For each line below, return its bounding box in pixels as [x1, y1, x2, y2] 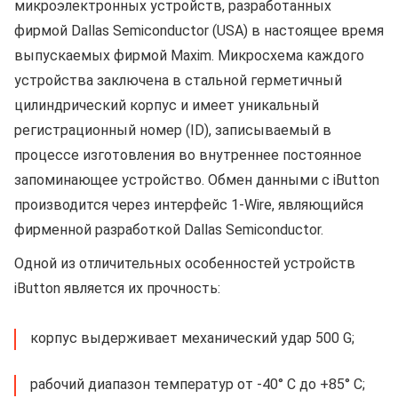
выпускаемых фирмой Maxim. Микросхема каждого [14, 46, 364, 64]
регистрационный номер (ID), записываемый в [14, 121, 331, 139]
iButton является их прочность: [14, 279, 220, 297]
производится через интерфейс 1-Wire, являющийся [14, 195, 363, 213]
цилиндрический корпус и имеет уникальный [14, 96, 319, 114]
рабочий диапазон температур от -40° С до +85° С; [30, 375, 365, 393]
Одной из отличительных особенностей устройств [14, 254, 355, 272]
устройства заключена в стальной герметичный [14, 71, 342, 89]
